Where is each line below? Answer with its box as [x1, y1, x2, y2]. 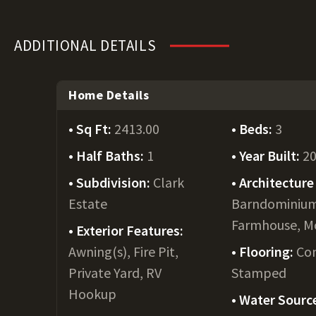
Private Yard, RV [68, 264, 162, 281]
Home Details [68, 87, 150, 103]
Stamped [231, 264, 287, 281]
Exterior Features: [76, 221, 183, 239]
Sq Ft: [76, 120, 114, 138]
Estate [68, 195, 107, 212]
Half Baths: [76, 147, 147, 164]
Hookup [68, 285, 116, 303]
